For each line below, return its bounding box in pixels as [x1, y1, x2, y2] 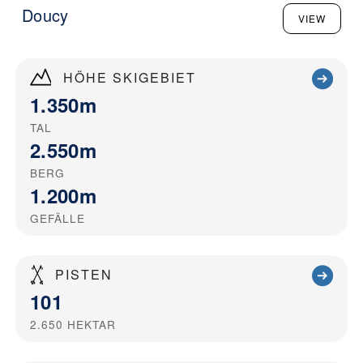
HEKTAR [67, 316, 116, 333]
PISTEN [55, 264, 113, 284]
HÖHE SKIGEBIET [63, 67, 196, 87]
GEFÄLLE [30, 209, 85, 226]
